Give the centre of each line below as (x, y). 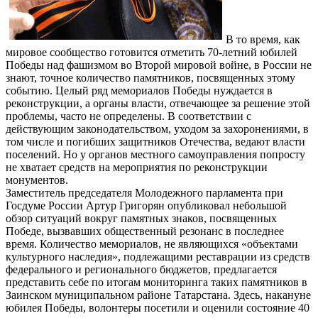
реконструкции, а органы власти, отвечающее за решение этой (158, 103)
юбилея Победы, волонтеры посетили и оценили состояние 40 (158, 307)
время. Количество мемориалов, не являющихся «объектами (152, 243)
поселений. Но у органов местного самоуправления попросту (155, 154)
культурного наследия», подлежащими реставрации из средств (158, 256)
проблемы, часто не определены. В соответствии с (128, 116)
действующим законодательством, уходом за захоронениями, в (157, 128)
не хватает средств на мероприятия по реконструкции (137, 167)
